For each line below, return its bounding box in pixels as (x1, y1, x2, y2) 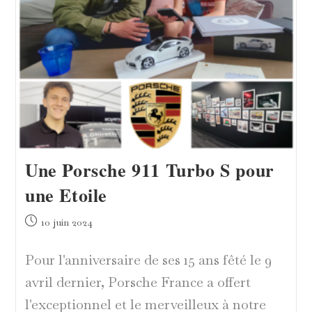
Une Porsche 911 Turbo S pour (24, 157, 274, 184)
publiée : (24, 229, 63, 242)
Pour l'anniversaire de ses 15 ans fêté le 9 (24, 251, 272, 270)
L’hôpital (108, 4, 148, 17)
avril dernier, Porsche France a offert (24, 273, 251, 292)
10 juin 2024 (40, 216, 93, 229)
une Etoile (24, 182, 107, 209)
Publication (24, 214, 73, 228)
